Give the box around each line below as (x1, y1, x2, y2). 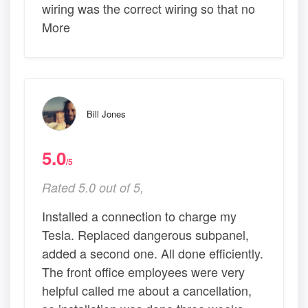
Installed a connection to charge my (42, 207, 236, 225)
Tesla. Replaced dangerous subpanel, (42, 225, 249, 244)
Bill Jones (87, 107, 126, 121)
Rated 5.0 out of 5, (42, 179, 144, 197)
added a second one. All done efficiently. (42, 244, 263, 263)
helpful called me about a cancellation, (42, 281, 252, 300)
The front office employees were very (42, 263, 245, 281)
